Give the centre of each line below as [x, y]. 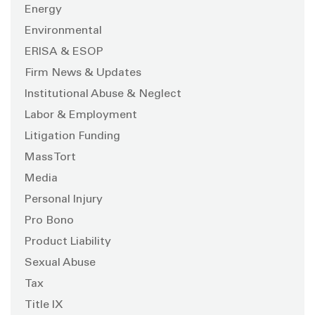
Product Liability [68, 242]
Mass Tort [50, 157]
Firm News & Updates [83, 73]
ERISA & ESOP [64, 52]
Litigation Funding [72, 136]
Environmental [63, 31]
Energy [43, 9]
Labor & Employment [81, 115]
